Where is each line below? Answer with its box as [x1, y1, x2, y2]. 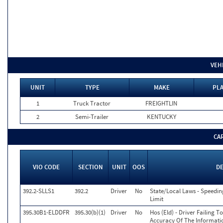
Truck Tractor [73, 99, 111, 108]
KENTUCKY [146, 112, 176, 121]
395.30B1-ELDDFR [23, 208, 70, 217]
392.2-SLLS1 [23, 187, 54, 195]
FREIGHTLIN [145, 99, 177, 108]
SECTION [78, 163, 103, 171]
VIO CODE [33, 163, 60, 171]
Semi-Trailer [75, 112, 109, 121]
